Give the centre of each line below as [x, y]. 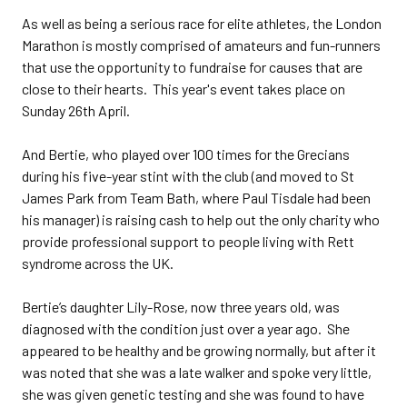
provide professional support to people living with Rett [188, 241]
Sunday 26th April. [76, 110]
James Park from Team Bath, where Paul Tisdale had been [196, 198]
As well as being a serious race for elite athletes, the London [202, 23]
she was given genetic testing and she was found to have [193, 394]
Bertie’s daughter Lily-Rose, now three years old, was [181, 307]
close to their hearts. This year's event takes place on [184, 89]
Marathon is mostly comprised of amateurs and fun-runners [201, 45]
